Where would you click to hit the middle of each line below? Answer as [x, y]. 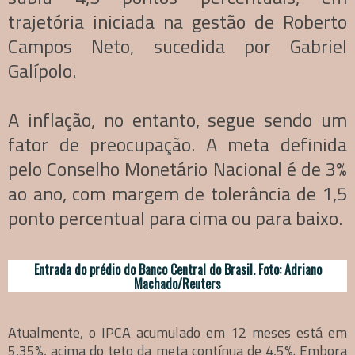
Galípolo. [42, 71]
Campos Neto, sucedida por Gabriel [177, 46]
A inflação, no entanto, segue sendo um [177, 120]
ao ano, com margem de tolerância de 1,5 [177, 194]
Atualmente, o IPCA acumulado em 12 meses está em [177, 333]
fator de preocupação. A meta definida [177, 145]
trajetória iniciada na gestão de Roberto [177, 22]
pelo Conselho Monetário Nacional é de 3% [177, 169]
